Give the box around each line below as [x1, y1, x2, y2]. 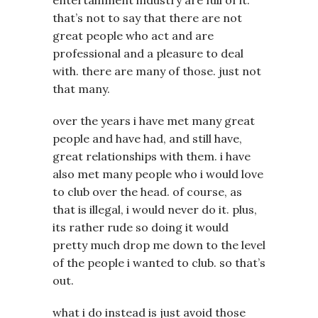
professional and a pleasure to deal [53, 45, 243, 60]
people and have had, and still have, [53, 131, 242, 146]
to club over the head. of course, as [53, 184, 242, 199]
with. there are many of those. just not [53, 63, 261, 78]
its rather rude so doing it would [53, 219, 229, 234]
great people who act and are [53, 28, 214, 43]
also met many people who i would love [53, 166, 263, 181]
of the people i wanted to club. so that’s [53, 255, 265, 270]
